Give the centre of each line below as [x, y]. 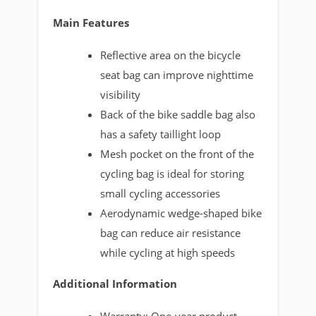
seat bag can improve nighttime [177, 74]
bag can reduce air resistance [171, 232]
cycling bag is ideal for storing [172, 173]
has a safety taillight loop [161, 134]
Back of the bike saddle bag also [178, 114]
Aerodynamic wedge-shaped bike [181, 213]
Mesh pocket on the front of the [177, 153]
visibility [121, 94]
